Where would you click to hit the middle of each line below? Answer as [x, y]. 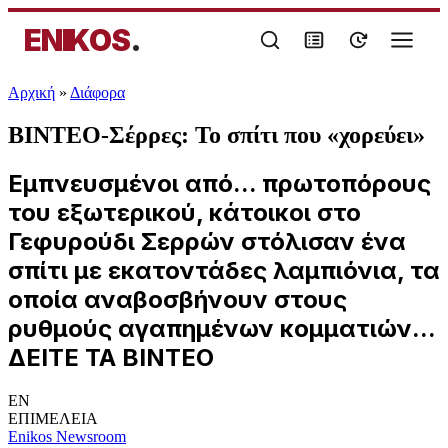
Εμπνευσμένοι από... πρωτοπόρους [219, 183]
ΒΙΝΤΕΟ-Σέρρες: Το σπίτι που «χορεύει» [216, 134]
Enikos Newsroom [67, 436]
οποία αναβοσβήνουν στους [177, 299]
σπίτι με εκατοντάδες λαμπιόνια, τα [224, 270]
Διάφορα [97, 92]
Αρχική [31, 92]
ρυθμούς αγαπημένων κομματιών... [221, 328]
